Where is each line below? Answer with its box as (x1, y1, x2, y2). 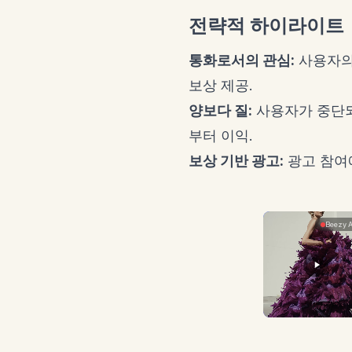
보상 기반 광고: (189, 152, 284, 169)
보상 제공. (189, 77, 253, 93)
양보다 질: (189, 102, 252, 119)
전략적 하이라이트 (189, 14, 344, 37)
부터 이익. (189, 127, 253, 144)
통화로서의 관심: (189, 52, 295, 68)
